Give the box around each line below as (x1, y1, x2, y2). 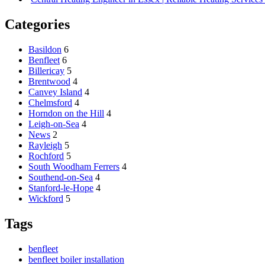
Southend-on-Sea (28, 172, 93, 183)
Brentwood (28, 76, 70, 87)
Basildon (28, 44, 62, 55)
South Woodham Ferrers (28, 161, 119, 172)
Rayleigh (28, 140, 62, 151)
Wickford (28, 193, 63, 204)
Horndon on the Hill (28, 108, 104, 119)
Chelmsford (28, 98, 72, 108)
